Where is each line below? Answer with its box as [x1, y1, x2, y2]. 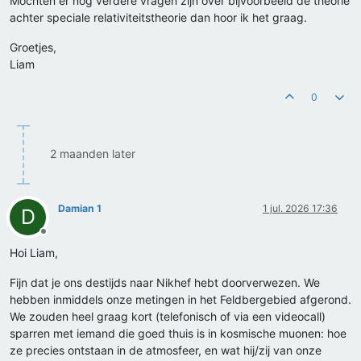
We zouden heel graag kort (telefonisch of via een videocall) [10, 309, 326, 324]
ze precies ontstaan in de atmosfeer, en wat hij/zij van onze [10, 343, 322, 358]
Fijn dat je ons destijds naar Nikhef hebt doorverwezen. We [10, 276, 320, 290]
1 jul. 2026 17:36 [263, 202, 338, 215]
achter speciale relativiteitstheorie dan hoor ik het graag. [10, 10, 307, 25]
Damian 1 [58, 202, 102, 215]
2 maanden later [50, 147, 135, 161]
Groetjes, [10, 40, 56, 55]
